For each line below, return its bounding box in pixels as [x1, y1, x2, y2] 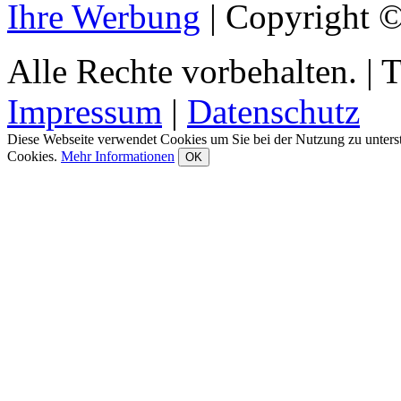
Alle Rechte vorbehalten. [7, 52, 357, 90]
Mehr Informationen [61, 149, 175, 164]
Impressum [7, 92, 162, 131]
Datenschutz [187, 92, 360, 131]
